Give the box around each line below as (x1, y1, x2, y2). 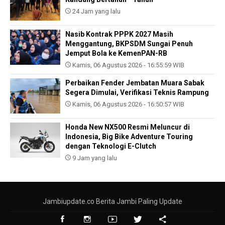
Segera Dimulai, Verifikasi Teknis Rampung (65, 88, 209, 97)
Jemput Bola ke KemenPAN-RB (65, 49, 167, 58)
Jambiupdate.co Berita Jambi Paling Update (43, 197, 182, 206)
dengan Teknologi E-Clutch (65, 142, 156, 151)
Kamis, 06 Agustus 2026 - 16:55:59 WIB (71, 61, 184, 69)
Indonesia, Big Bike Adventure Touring (65, 133, 193, 141)
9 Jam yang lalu (71, 154, 117, 162)
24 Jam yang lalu (71, 8, 121, 16)
